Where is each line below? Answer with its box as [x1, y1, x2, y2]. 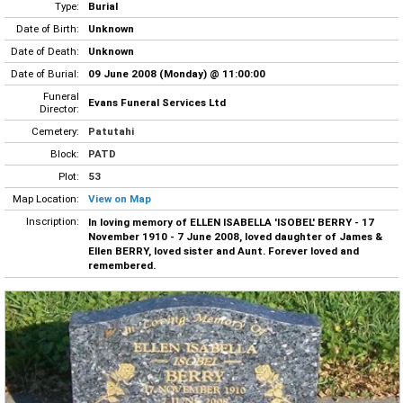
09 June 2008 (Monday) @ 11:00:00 [88, 67, 265, 80]
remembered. [88, 258, 156, 272]
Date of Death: [11, 44, 79, 58]
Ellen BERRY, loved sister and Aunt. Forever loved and [88, 244, 359, 257]
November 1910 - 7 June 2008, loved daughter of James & [88, 229, 382, 243]
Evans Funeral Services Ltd [88, 95, 226, 109]
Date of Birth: [16, 22, 79, 35]
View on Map [88, 192, 151, 205]
